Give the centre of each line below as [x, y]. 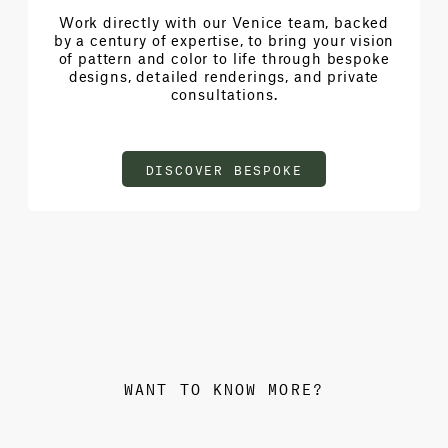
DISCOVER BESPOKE [224, 168]
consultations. [224, 93]
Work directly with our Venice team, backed [224, 21]
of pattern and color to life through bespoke [224, 57]
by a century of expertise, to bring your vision [224, 39]
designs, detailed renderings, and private [224, 75]
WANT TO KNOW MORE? [224, 387]
